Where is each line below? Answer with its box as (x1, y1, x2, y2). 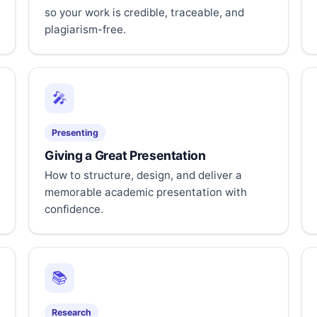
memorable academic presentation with (45, 185, 247, 199)
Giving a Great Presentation (45, 147, 206, 163)
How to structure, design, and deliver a (45, 168, 242, 182)
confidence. (45, 202, 103, 216)
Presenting (52, 127, 98, 138)
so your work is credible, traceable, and (45, 5, 244, 19)
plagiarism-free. (45, 22, 126, 36)
